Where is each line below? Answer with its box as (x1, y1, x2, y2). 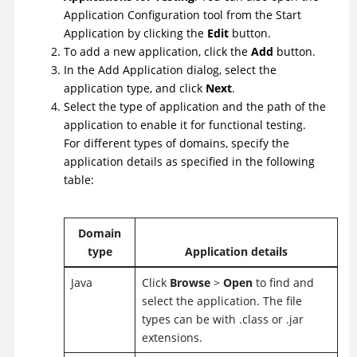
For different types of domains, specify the (64, 135, 289, 151)
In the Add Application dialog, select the (64, 62, 277, 78)
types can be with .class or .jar (141, 311, 304, 327)
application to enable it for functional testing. (64, 117, 306, 133)
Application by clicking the (64, 25, 207, 41)
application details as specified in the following (64, 154, 315, 170)
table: (64, 172, 94, 188)
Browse (169, 274, 210, 290)
